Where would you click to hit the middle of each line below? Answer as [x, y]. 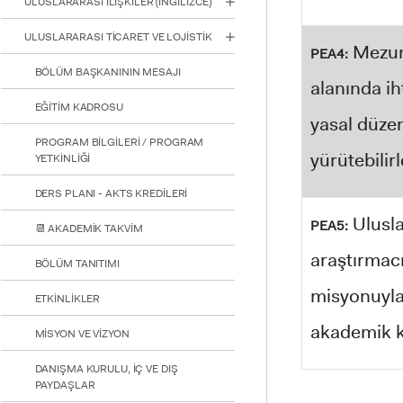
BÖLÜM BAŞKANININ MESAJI [107, 72]
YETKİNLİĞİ [63, 159]
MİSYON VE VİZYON [82, 334]
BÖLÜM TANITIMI [77, 264]
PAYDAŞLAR [65, 385]
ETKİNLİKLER [67, 299]
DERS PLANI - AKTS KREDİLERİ [111, 194]
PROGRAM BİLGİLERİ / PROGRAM [119, 143]
